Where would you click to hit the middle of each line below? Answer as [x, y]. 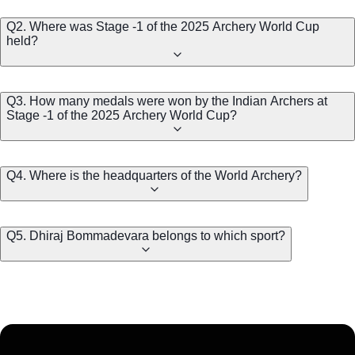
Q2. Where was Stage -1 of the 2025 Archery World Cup [163, 27]
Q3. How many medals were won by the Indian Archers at [167, 101]
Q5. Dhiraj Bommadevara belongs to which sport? [146, 236]
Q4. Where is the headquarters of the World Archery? [154, 176]
